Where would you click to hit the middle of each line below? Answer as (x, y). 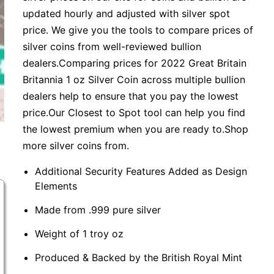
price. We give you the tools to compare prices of (138, 30)
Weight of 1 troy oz (80, 234)
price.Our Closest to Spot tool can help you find (134, 113)
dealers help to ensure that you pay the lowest (131, 96)
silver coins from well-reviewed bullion (112, 46)
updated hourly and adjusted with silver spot (127, 13)
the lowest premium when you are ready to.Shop (136, 129)
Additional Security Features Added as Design (141, 171)
